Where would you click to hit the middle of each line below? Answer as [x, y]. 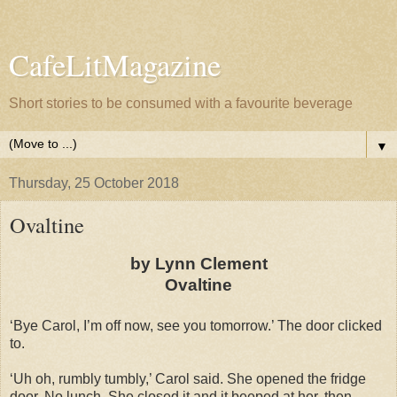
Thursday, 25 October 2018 [94, 183]
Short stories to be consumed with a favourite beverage [181, 103]
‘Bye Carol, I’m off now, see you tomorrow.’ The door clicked [196, 325]
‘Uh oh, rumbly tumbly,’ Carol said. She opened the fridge [188, 378]
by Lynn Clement [198, 263]
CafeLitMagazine [115, 65]
